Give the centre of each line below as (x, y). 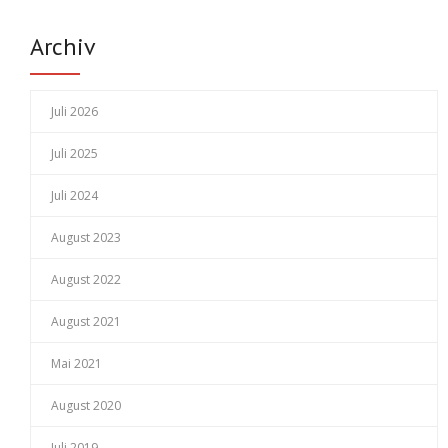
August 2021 (86, 322)
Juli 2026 (74, 112)
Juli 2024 (74, 196)
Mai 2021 (76, 364)
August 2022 (86, 280)
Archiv (63, 47)
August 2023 (86, 238)
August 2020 (86, 406)
